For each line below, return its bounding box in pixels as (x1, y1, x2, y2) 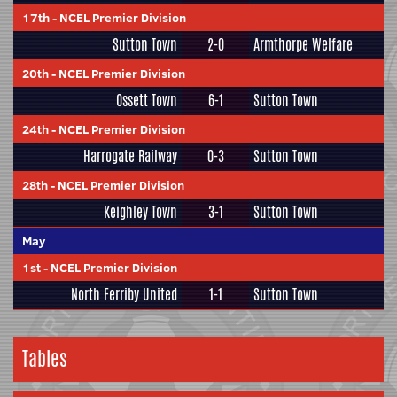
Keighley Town (104, 202, 177, 222)
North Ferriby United (71, 284, 177, 305)
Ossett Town (116, 90, 177, 111)
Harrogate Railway (83, 146, 177, 167)
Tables (22, 345, 67, 373)
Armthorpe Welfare (253, 35, 353, 55)
